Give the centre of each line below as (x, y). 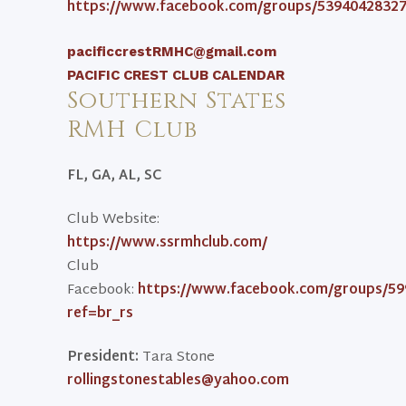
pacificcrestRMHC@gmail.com (172, 52)
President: (103, 358)
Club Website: (113, 220)
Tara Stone (177, 358)
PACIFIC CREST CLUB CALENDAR (176, 75)
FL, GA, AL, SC (115, 176)
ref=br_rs (102, 314)
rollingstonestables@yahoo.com (178, 381)
